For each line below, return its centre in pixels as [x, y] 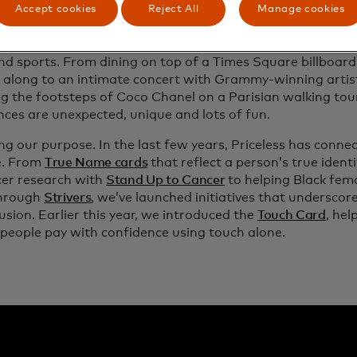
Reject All [173, 10]
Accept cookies [56, 10]
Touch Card [292, 216]
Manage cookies [301, 10]
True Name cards [96, 163]
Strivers [68, 198]
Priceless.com [308, 27]
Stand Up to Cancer [166, 180]
